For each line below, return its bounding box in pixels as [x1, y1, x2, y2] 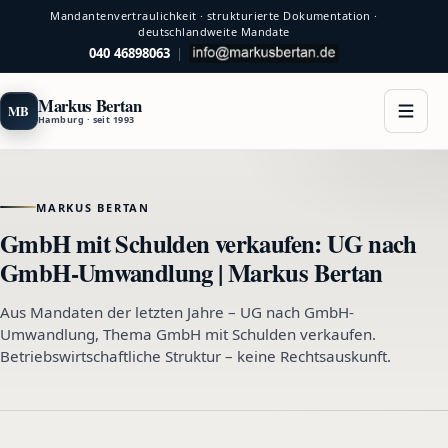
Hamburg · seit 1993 [38, 113, 135, 126]
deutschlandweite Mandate [138, 24, 290, 39]
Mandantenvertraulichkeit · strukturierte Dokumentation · [50, 8, 378, 23]
